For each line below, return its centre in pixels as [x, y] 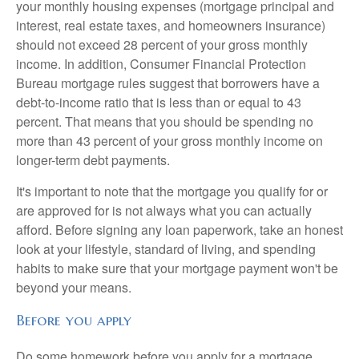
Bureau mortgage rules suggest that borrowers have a [168, 83]
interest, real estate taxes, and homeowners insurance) [171, 26]
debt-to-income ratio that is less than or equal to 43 [159, 103]
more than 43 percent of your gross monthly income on [169, 141]
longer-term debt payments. [93, 160]
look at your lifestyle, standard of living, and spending [166, 249]
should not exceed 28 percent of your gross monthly [162, 45]
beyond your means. [74, 288]
